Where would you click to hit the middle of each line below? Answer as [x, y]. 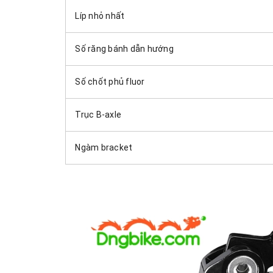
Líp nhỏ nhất [100, 16]
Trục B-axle [98, 114]
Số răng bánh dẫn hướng [124, 48]
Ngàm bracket [104, 147]
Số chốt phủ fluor [110, 81]
